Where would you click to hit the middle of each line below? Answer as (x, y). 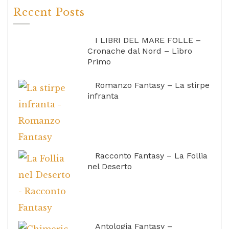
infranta (103, 96)
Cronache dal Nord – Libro (140, 51)
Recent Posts (49, 12)
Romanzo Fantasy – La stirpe (153, 85)
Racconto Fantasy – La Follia (152, 155)
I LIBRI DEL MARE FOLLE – (148, 40)
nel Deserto (110, 166)
